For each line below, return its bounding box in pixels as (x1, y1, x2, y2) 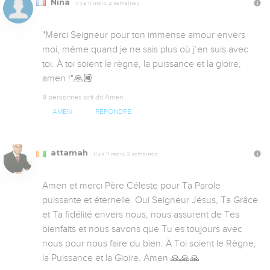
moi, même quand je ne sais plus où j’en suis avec (42, 44, 248, 55)
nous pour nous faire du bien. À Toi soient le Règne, (42, 238, 256, 250)
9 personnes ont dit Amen (42, 93, 123, 102)
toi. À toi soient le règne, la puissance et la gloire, (42, 58, 241, 70)
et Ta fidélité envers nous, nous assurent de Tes (42, 209, 239, 221)
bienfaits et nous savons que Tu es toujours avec (42, 224, 242, 235)
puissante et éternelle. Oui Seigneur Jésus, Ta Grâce (42, 195, 258, 206)
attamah (48, 148, 90, 158)
